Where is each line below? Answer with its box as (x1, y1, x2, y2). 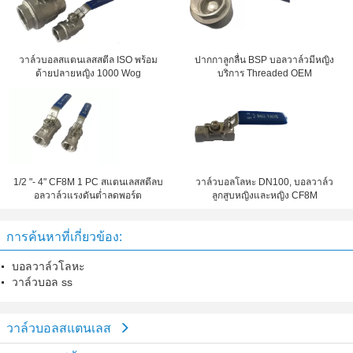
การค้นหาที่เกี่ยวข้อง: (6, 230, 122, 243)
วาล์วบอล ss (12, 276, 72, 288)
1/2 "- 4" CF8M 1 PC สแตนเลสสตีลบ (13, 176, 163, 188)
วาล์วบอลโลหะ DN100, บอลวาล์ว (195, 176, 334, 188)
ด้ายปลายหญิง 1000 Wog (35, 68, 141, 79)
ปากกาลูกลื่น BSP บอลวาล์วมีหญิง (195, 54, 335, 65)
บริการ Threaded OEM (217, 68, 312, 79)
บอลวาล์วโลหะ (12, 260, 85, 273)
